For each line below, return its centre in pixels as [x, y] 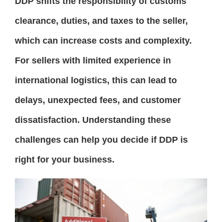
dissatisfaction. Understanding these [93, 120]
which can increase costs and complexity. [103, 41]
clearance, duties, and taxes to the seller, [101, 21]
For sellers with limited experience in [93, 60]
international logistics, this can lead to [96, 80]
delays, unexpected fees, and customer [98, 100]
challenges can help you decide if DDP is [101, 140]
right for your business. [65, 160]
